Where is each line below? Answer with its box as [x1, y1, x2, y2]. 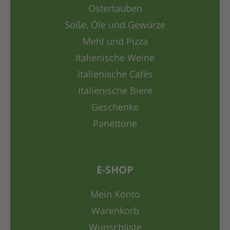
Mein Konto [90, 190, 140, 200]
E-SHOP [97, 166, 133, 177]
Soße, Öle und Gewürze [65, 21, 165, 31]
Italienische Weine [75, 54, 155, 64]
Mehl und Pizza [82, 37, 148, 47]
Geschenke [91, 103, 139, 113]
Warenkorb [91, 207, 139, 217]
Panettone [93, 120, 137, 129]
